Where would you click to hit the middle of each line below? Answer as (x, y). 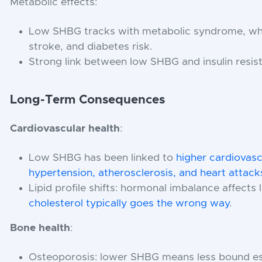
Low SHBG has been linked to (103, 158)
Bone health (40, 228)
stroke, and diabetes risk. (91, 46)
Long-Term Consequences (88, 99)
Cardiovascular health (65, 128)
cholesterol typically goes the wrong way (129, 203)
